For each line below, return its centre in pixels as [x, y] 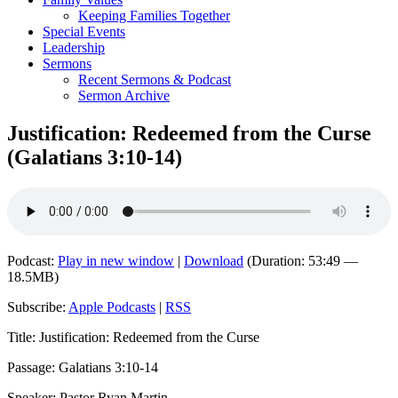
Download [214, 261]
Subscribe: [38, 307]
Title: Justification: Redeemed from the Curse [133, 338]
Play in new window [116, 261]
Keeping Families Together [154, 16]
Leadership [74, 48]
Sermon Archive [124, 96]
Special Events [84, 32]
